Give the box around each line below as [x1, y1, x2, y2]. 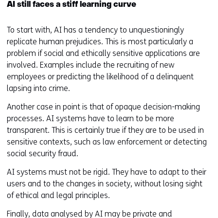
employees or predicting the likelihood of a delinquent [7, 72, 194, 81]
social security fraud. [7, 149, 78, 158]
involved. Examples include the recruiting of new [7, 60, 175, 70]
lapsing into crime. [7, 84, 70, 93]
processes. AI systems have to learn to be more [7, 114, 174, 123]
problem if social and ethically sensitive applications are [7, 49, 200, 58]
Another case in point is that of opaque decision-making [7, 102, 200, 111]
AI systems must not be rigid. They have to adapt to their [7, 167, 206, 177]
